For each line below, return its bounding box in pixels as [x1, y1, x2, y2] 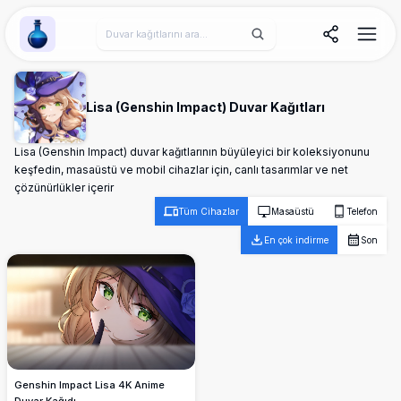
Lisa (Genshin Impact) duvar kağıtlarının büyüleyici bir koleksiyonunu [14, 145, 370, 158]
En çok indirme [264, 235, 328, 245]
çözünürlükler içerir [14, 181, 114, 194]
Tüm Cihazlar [178, 206, 239, 217]
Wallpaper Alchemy [20, 35, 152, 54]
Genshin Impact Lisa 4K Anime [14, 378, 165, 391]
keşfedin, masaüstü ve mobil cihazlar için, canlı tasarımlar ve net [14, 163, 348, 176]
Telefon [346, 206, 378, 217]
